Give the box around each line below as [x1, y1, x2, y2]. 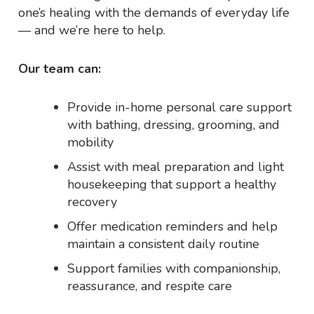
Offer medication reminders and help [67, 218, 278, 235]
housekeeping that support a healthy [67, 176, 277, 193]
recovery [67, 193, 118, 211]
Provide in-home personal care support [67, 99, 292, 116]
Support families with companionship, [67, 260, 281, 278]
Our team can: [18, 60, 102, 78]
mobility [67, 134, 114, 151]
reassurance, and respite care [67, 278, 233, 295]
